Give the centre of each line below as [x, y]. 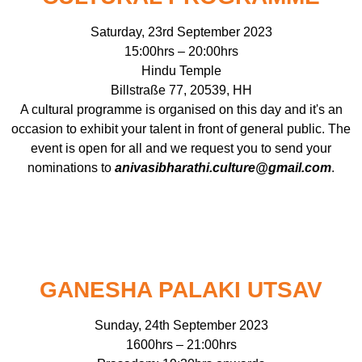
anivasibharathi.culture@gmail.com [223, 168]
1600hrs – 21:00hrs [181, 345]
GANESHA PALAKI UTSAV [181, 290]
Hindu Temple [181, 71]
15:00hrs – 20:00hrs [181, 52]
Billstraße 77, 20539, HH [181, 90]
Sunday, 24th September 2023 [181, 326]
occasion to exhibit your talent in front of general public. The [181, 129]
